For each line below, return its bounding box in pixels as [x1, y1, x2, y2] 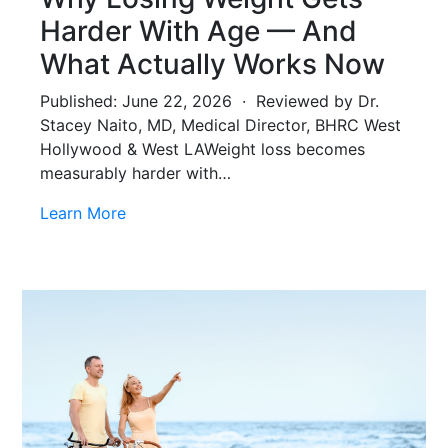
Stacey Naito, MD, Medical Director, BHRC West [40, 114, 401, 135]
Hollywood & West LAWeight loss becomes [40, 138, 365, 159]
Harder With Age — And [40, 13, 357, 48]
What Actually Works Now [40, 46, 385, 81]
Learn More [40, 202, 126, 223]
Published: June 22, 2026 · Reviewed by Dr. [40, 90, 379, 111]
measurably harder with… [40, 162, 231, 183]
